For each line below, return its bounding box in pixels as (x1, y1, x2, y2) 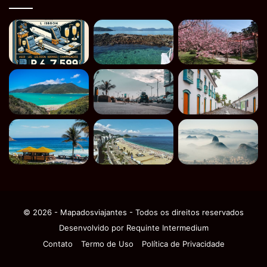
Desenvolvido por (58, 222, 126, 232)
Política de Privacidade (141, 238, 225, 249)
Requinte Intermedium (126, 222, 209, 232)
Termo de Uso (80, 238, 133, 249)
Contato (42, 238, 73, 249)
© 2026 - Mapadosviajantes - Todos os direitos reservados (23, 207, 244, 217)
